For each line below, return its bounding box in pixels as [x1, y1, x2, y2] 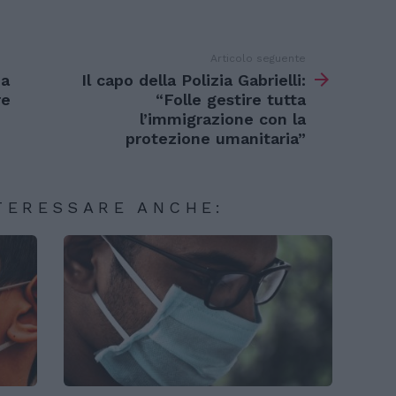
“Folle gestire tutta [155, 89, 306, 109]
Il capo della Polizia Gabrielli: [80, 70, 306, 89]
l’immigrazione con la [139, 109, 306, 128]
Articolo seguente [209, 51, 306, 65]
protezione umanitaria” [125, 128, 306, 148]
